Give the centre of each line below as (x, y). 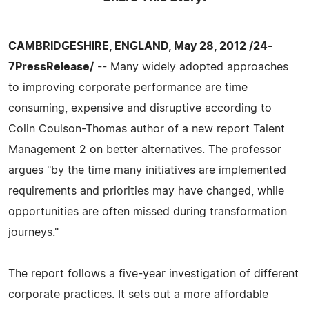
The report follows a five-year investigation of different (153, 273)
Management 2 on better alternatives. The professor (145, 149)
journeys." (33, 232)
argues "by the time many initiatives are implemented (147, 170)
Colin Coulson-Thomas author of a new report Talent (147, 129)
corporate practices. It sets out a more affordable (138, 294)
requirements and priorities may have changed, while (146, 191)
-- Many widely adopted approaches (191, 67)
